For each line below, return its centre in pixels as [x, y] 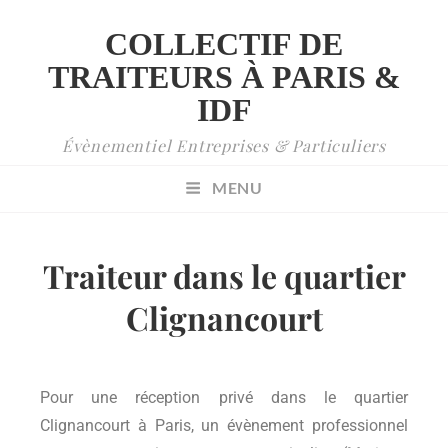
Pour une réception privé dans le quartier [224, 397]
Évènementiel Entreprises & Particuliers [224, 145]
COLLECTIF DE [224, 44]
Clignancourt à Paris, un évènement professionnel [224, 425]
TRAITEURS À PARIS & [224, 77]
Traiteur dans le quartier [224, 275]
